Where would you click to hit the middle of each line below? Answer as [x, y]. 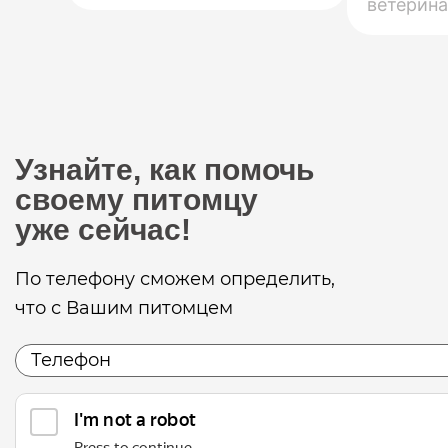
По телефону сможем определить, [175, 279]
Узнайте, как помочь [164, 169]
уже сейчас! [103, 229]
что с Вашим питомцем [124, 308]
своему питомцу [136, 199]
